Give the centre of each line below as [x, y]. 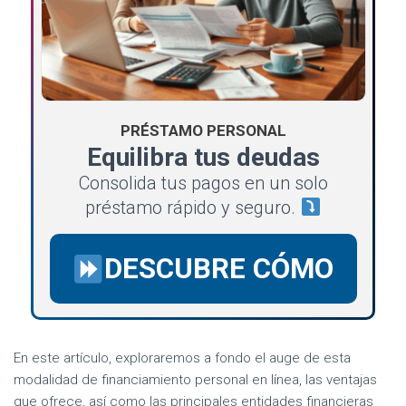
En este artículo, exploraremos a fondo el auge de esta [182, 358]
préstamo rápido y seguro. [193, 208]
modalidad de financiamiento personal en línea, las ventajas [195, 380]
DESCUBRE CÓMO [219, 269]
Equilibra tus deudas [203, 158]
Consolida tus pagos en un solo [203, 184]
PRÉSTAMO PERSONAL [203, 131]
